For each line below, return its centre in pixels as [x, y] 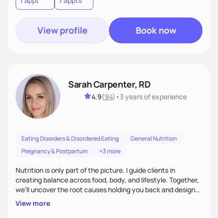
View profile [62, 30]
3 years [131, 96]
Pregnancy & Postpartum [54, 151]
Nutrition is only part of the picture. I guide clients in [95, 170]
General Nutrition [154, 138]
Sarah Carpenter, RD [109, 84]
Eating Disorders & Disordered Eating [70, 138]
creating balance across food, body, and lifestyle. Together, [107, 180]
